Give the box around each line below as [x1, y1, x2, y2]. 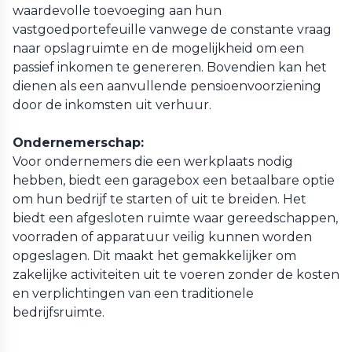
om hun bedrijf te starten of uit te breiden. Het [13, 192, 306, 207]
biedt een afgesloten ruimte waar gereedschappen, [13, 211, 338, 225]
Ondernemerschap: [13, 135, 144, 150]
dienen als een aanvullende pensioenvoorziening [13, 79, 321, 93]
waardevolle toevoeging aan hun [13, 3, 222, 18]
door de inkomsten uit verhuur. [13, 97, 211, 112]
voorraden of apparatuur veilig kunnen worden [13, 229, 312, 244]
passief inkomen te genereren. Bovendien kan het [13, 60, 327, 75]
